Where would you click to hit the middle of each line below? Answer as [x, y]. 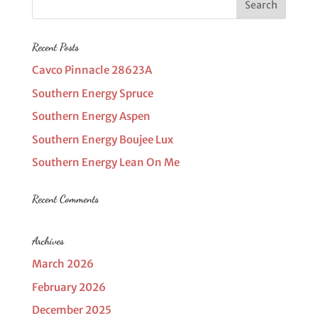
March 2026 [62, 264]
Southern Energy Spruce [92, 93]
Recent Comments [65, 199]
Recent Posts [55, 47]
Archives [48, 241]
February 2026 [68, 287]
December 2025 [71, 310]
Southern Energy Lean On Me [105, 162]
